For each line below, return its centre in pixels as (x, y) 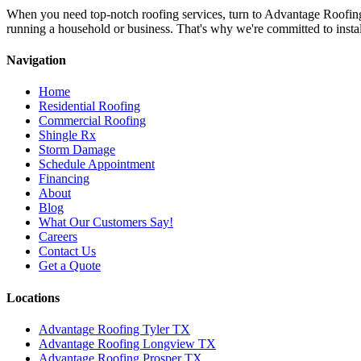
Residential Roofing (89, 106)
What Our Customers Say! (106, 222)
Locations (33, 297)
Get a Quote (70, 266)
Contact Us (67, 251)
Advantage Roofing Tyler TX (114, 329)
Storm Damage (77, 150)
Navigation (36, 60)
